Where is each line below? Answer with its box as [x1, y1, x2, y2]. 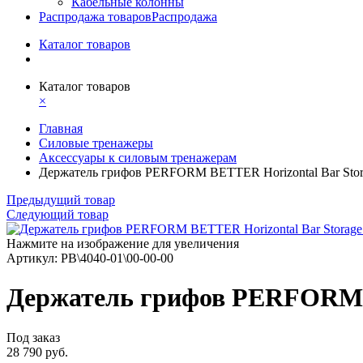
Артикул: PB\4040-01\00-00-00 [6, 251, 173, 265]
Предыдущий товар [6, 193, 115, 207]
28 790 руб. [6, 344, 68, 359]
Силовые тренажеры [39, 136, 153, 150]
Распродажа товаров [39, 10, 152, 23]
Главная [39, 122, 83, 135]
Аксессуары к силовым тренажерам [39, 151, 237, 164]
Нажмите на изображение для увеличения [6, 237, 239, 250]
